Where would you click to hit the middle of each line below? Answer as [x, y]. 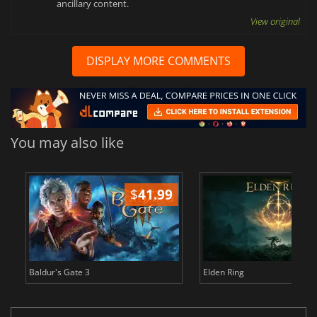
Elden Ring [223, 272]
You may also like [67, 143]
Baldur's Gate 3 [59, 272]
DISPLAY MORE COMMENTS [158, 60]
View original [275, 21]
